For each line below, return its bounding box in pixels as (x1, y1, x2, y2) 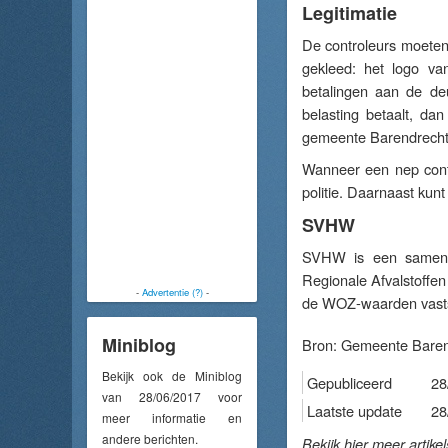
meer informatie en (102, 408, 242, 426)
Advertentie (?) (141, 285, 203, 299)
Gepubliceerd (307, 372, 392, 393)
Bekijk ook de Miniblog (102, 366, 242, 384)
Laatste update (307, 400, 402, 421)
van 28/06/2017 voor (102, 387, 242, 405)
